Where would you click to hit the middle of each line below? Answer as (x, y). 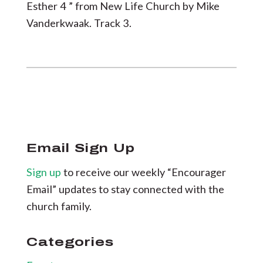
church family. (59, 206)
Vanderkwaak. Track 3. (79, 23)
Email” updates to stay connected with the (125, 189)
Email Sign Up (80, 148)
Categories (70, 242)
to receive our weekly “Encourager (144, 172)
